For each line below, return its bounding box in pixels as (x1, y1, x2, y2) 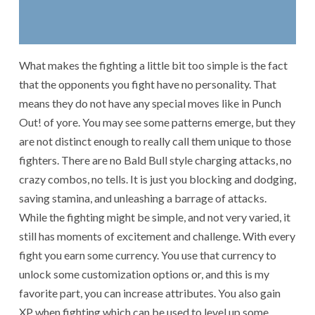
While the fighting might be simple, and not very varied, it (19, 210, 290, 224)
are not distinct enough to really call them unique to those (19, 134, 291, 148)
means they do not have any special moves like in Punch (19, 96, 281, 110)
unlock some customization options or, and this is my (19, 266, 269, 281)
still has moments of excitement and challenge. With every (19, 229, 295, 243)
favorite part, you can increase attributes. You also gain (19, 285, 281, 300)
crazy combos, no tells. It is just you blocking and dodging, (19, 172, 296, 186)
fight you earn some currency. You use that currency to (19, 247, 276, 262)
